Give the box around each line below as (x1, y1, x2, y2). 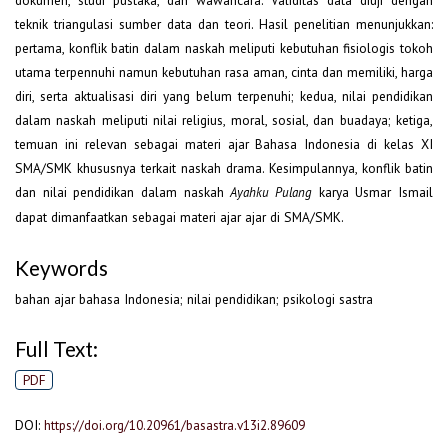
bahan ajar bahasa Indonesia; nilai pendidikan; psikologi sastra (15, 289, 373, 308)
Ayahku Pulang (230, 184, 313, 202)
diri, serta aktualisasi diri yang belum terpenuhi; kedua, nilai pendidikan (15, 87, 433, 106)
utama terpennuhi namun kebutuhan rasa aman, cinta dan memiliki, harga (15, 63, 433, 82)
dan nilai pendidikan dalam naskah (15, 183, 231, 202)
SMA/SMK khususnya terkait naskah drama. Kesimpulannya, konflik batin (15, 159, 433, 178)
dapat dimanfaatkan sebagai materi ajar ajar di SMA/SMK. (15, 208, 344, 227)
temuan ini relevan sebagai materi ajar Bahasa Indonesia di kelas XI (15, 135, 433, 154)
